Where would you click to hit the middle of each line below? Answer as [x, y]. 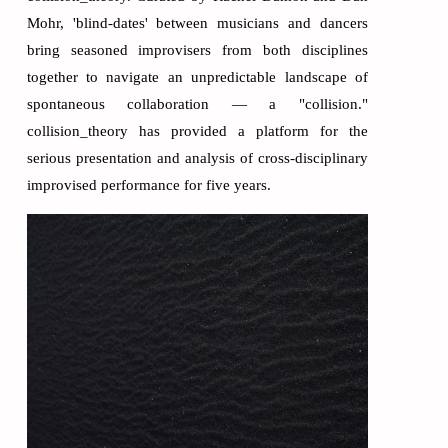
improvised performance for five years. [148, 185]
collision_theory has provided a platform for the [197, 131]
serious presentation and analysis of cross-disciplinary [197, 158]
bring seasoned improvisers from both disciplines [197, 50]
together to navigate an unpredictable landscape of [197, 77]
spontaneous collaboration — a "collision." [197, 104]
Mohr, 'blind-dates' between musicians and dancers [197, 23]
